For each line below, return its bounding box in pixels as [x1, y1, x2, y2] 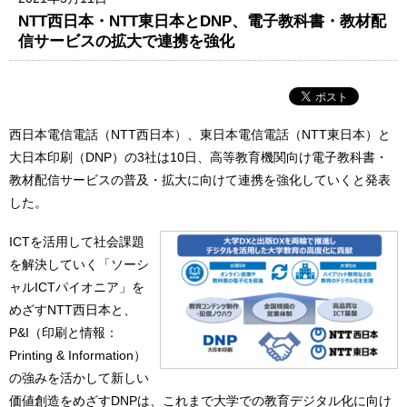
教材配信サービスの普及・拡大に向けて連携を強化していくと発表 [9, 172, 391, 187]
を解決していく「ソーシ [9, 257, 149, 273]
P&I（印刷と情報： [9, 325, 118, 341]
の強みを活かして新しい [9, 371, 149, 386]
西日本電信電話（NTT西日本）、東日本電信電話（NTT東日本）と [9, 126, 391, 142]
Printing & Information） [9, 348, 146, 363]
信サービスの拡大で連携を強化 [18, 31, 235, 50]
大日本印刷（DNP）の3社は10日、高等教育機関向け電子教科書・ [9, 149, 388, 164]
